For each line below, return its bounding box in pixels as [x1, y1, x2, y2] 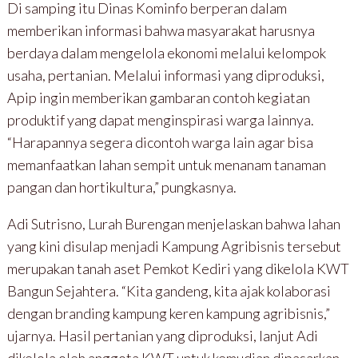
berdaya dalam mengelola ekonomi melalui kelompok [6, 43, 326, 62]
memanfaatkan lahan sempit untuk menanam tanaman [6, 155, 326, 173]
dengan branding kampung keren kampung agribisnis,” [6, 304, 330, 322]
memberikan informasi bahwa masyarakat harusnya [6, 21, 315, 39]
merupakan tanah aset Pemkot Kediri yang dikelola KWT [6, 259, 349, 277]
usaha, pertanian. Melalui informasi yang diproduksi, [6, 66, 324, 84]
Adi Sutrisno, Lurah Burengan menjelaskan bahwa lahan [6, 214, 340, 233]
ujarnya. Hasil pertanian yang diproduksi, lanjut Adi [6, 326, 318, 344]
